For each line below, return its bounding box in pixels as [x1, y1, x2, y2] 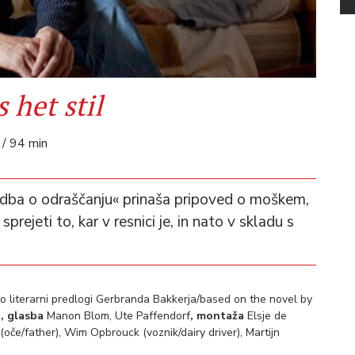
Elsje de [244, 307, 287, 323]
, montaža [190, 307, 244, 323]
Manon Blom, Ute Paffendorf [44, 307, 190, 323]
